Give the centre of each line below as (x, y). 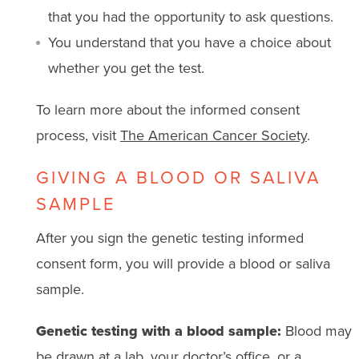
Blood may (316, 331)
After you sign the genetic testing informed (169, 238)
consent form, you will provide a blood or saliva (183, 263)
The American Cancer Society (213, 135)
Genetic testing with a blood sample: (158, 331)
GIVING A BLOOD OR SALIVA (178, 177)
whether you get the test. (126, 68)
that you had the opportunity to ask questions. (190, 16)
